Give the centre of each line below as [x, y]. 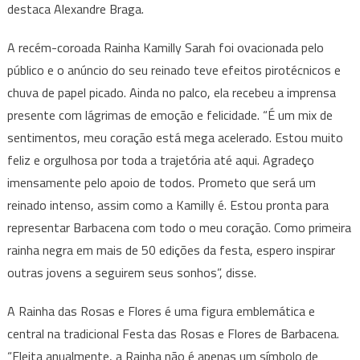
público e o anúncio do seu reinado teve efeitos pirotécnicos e [174, 70]
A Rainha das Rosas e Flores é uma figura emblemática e [161, 311]
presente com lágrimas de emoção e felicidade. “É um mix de [170, 115]
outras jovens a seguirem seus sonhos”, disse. [131, 273]
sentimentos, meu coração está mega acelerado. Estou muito [175, 138]
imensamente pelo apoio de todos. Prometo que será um [161, 183]
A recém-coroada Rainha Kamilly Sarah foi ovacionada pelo [165, 48]
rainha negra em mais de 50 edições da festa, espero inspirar [171, 250]
